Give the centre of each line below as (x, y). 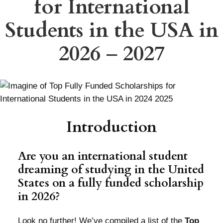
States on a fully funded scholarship (111, 183)
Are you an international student (103, 156)
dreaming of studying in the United (111, 169)
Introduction (111, 127)
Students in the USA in (111, 30)
